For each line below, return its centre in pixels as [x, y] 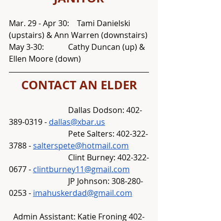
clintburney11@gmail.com [81, 169]
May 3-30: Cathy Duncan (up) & [26, 47]
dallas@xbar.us [77, 122]
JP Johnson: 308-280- [38, 181]
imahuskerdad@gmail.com [83, 193]
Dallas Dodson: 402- [38, 110]
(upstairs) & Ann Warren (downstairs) [78, 35]
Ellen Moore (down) [45, 59]
